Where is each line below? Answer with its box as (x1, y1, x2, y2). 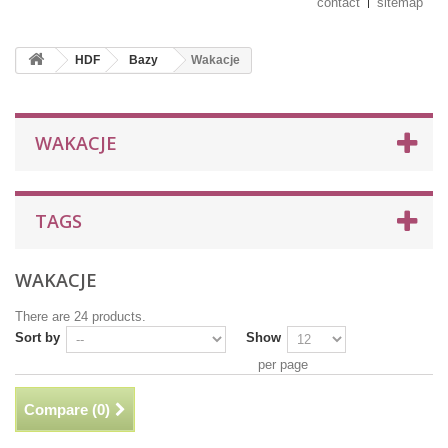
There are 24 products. (15, 309, 146, 324)
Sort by (15, 330, 60, 345)
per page (258, 357, 308, 372)
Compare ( (24, 401, 97, 418)
